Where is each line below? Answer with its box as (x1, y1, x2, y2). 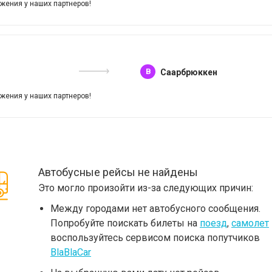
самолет (231, 217, 269, 229)
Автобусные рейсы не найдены (38, 166, 198, 178)
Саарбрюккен (160, 67, 217, 77)
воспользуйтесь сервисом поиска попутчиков (50, 232, 260, 243)
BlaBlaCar (50, 246, 91, 258)
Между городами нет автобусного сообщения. (50, 203, 260, 214)
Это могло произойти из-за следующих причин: (38, 182, 253, 194)
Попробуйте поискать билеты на (50, 217, 200, 229)
